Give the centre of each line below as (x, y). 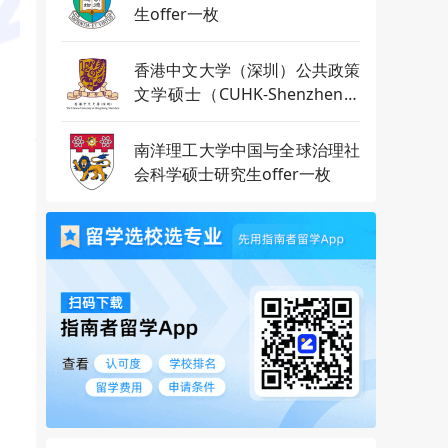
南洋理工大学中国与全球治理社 (247, 150)
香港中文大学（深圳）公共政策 (247, 69)
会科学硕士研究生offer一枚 (232, 174)
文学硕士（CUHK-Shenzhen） (247, 93)
